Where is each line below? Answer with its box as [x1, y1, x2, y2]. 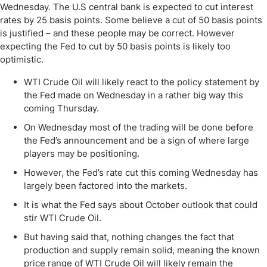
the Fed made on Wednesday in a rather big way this [24, 89, 243, 101]
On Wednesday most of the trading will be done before [24, 122, 253, 133]
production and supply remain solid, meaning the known [24, 244, 260, 256]
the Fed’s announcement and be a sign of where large [24, 135, 249, 146]
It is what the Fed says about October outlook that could [24, 199, 257, 210]
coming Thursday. [24, 103, 99, 114]
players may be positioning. [24, 148, 139, 159]
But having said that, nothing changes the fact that [24, 231, 234, 243]
